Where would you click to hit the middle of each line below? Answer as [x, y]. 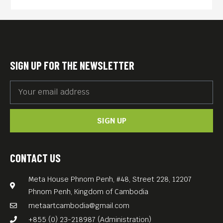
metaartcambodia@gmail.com [79, 205]
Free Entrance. [67, 20]
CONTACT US [35, 158]
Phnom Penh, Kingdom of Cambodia [88, 191]
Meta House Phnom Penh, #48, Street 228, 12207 [110, 179]
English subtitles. [70, 6]
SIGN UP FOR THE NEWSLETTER [72, 65]
